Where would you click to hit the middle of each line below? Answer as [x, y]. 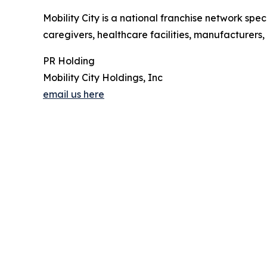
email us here [74, 94]
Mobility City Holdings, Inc [103, 78]
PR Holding [69, 61]
